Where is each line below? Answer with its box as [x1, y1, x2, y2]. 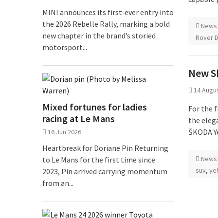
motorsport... [42, 42, 87, 53]
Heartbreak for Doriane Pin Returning [42, 143, 168, 153]
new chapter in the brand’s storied [42, 31, 156, 41]
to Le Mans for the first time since [42, 155, 155, 165]
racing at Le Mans [42, 112, 115, 125]
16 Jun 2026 [48, 127, 81, 137]
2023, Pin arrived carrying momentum [42, 166, 167, 177]
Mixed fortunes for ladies [42, 101, 147, 113]
